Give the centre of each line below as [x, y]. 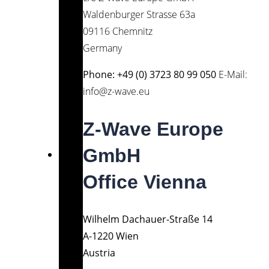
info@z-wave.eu [116, 92]
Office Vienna [145, 182]
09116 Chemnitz [118, 32]
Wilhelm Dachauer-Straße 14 [148, 219]
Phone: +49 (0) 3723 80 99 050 [151, 75]
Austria [99, 253]
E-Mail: [233, 75]
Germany [102, 48]
